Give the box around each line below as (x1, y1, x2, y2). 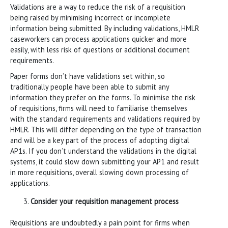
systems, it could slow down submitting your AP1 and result (10, 156, 199, 166)
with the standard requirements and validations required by (10, 113, 199, 124)
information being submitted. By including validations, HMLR (10, 23, 199, 33)
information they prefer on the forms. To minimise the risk (10, 92, 195, 102)
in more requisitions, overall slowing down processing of (10, 167, 189, 177)
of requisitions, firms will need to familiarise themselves (10, 103, 187, 113)
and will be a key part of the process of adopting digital (10, 135, 189, 145)
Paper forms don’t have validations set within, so (10, 71, 165, 81)
